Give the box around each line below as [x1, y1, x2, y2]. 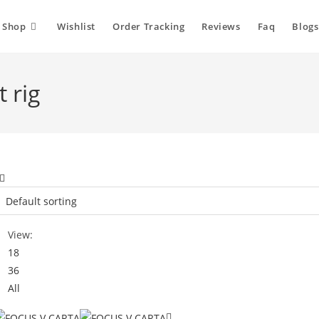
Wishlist [57, 20, 95, 33]
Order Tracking [112, 20, 185, 33]
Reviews [202, 20, 241, 33]
